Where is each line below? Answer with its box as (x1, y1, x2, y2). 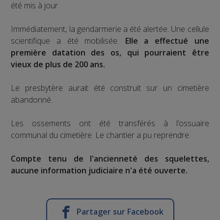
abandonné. (11, 94, 53, 106)
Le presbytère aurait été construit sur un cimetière (11, 82, 209, 94)
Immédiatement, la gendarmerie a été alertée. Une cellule (11, 24, 209, 35)
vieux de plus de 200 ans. (11, 59, 106, 70)
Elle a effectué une (125, 35, 209, 47)
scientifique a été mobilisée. (11, 35, 125, 47)
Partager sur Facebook (76, 206, 164, 218)
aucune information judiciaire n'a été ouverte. (11, 165, 188, 176)
